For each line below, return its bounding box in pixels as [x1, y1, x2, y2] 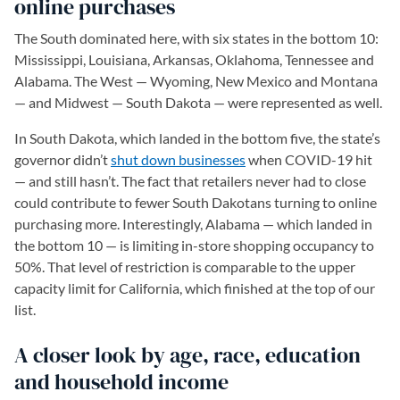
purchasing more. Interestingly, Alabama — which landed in [14, 215, 372, 232]
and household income [14, 367, 229, 396]
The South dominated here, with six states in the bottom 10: [14, 29, 379, 46]
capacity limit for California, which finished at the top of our [14, 279, 375, 296]
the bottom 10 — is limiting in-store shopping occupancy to [14, 237, 374, 254]
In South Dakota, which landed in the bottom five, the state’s [14, 129, 380, 146]
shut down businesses [111, 151, 246, 168]
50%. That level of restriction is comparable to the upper [14, 258, 355, 275]
